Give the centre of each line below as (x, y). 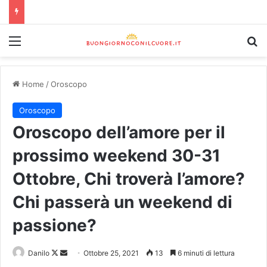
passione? (55, 226)
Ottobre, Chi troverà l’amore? (129, 179)
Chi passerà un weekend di (122, 202)
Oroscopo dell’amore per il (119, 133)
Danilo (39, 253)
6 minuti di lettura (205, 253)
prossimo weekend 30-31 (117, 156)
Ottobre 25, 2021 (111, 253)
